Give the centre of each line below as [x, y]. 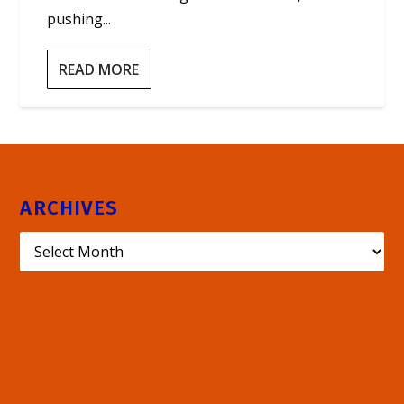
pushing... [79, 19]
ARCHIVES [69, 208]
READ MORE [99, 69]
